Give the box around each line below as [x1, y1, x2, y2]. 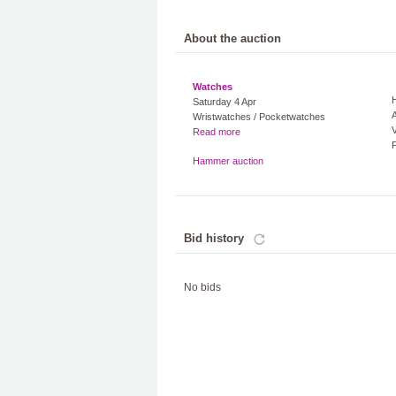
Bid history [184, 232, 244, 245]
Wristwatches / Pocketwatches [193, 111, 325, 122]
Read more [193, 126, 240, 137]
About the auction [184, 32, 281, 45]
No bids [184, 281, 221, 293]
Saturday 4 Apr [193, 96, 256, 107]
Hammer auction [193, 156, 263, 166]
